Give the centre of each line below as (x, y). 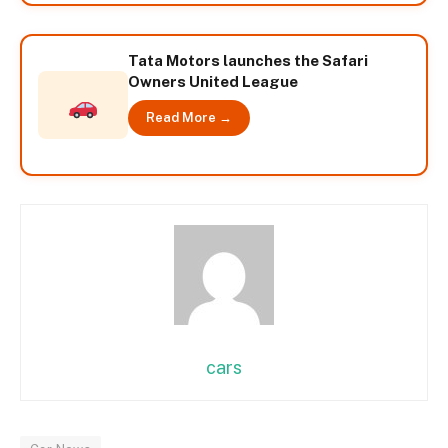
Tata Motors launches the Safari (248, 60)
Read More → (189, 117)
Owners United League (213, 81)
